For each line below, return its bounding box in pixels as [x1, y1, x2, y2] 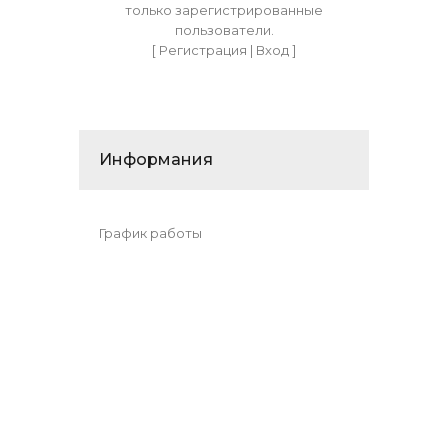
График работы [99, 225, 202, 242]
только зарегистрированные [125, 2, 323, 19]
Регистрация [159, 42, 247, 59]
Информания [99, 150, 213, 170]
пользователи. [174, 22, 274, 39]
